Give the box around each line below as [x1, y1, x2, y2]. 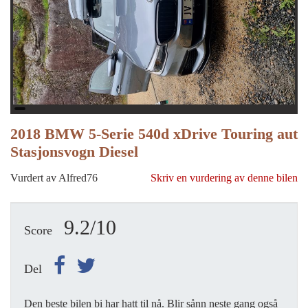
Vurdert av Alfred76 [10, 172, 98, 184]
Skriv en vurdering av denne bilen [151, 172, 298, 184]
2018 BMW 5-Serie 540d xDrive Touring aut [10, 125, 298, 143]
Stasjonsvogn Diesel [10, 143, 138, 161]
